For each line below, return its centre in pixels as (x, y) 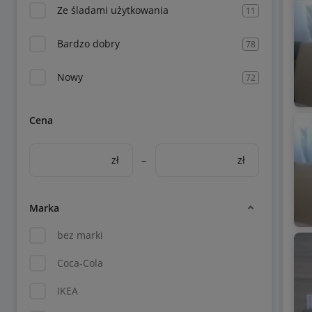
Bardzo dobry (88, 44)
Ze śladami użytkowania (113, 10)
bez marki (80, 235)
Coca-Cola (80, 263)
